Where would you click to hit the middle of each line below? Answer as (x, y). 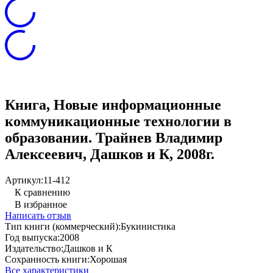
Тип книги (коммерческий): (63, 226)
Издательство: (34, 248)
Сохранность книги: (47, 259)
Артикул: (24, 180)
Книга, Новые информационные (113, 105)
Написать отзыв (38, 215)
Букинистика (148, 226)
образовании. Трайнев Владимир (114, 137)
